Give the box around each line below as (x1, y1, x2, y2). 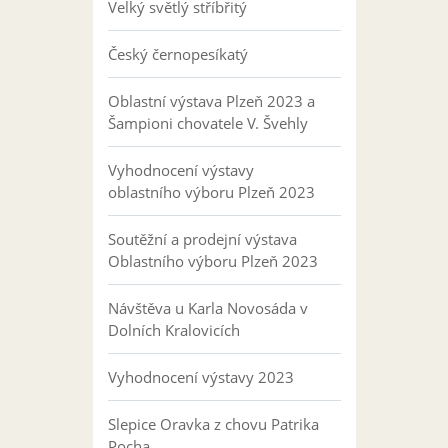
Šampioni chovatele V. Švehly (107, 113, 308, 134)
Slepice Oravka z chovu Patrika (107, 414, 319, 435)
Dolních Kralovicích (107, 320, 240, 341)
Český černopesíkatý (107, 44, 248, 65)
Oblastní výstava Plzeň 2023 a (107, 91, 315, 112)
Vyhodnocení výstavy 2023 (107, 367, 294, 388)
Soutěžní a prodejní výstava (107, 229, 297, 250)
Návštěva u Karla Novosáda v (107, 298, 308, 319)
